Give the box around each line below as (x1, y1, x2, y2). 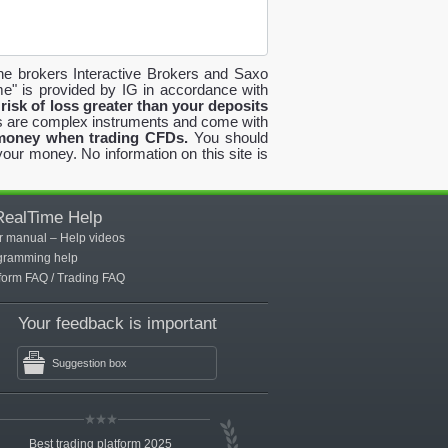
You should (188, 129, 269, 146)
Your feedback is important (18, 314, 217, 333)
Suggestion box (52, 357, 127, 369)
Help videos (60, 231, 125, 245)
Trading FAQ (57, 271, 125, 285)
